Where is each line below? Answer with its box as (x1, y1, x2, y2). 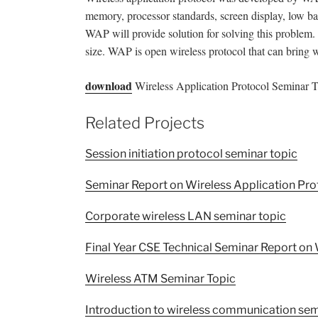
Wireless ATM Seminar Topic (85, 271, 236, 285)
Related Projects (85, 114, 204, 133)
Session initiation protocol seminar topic (85, 146, 297, 160)
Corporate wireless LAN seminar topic (85, 209, 286, 223)
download (85, 77, 132, 94)
